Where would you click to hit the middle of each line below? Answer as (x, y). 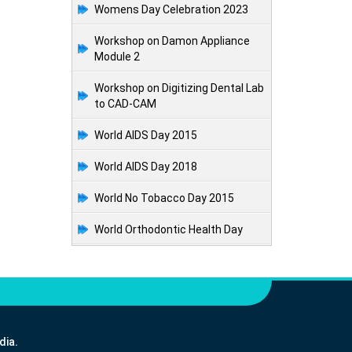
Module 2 (117, 57)
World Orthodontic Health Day (169, 230)
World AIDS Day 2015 (146, 136)
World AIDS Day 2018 (146, 167)
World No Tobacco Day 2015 (164, 198)
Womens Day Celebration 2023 (171, 10)
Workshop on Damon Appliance (172, 41)
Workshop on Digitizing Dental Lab (179, 88)
